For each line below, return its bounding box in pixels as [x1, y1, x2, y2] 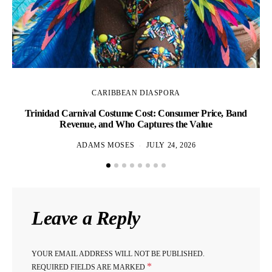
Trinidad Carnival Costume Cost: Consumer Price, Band [24, 108, 248, 119]
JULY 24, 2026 [146, 141, 196, 150]
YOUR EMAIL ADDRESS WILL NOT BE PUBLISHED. [32, 250, 205, 259]
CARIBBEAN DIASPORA [92, 89, 180, 98]
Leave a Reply [32, 207, 140, 229]
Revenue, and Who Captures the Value [59, 119, 212, 130]
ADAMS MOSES [76, 141, 135, 150]
